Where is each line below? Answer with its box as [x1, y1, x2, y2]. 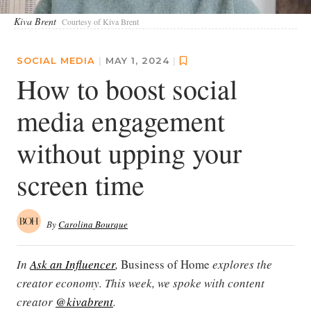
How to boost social [17, 70, 237, 108]
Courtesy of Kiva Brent [62, 16, 139, 28]
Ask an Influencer [30, 256, 115, 273]
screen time [17, 166, 144, 203]
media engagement [17, 102, 225, 140]
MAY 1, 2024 [106, 55, 173, 67]
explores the [210, 256, 272, 273]
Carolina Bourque [58, 218, 128, 231]
